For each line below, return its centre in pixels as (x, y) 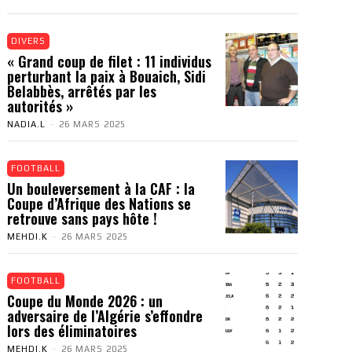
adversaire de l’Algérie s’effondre (105, 316)
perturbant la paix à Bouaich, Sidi (106, 76)
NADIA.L (26, 124)
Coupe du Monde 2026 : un (85, 301)
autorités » (40, 106)
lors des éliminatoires (72, 331)
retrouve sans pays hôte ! (82, 218)
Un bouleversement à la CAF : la (101, 189)
